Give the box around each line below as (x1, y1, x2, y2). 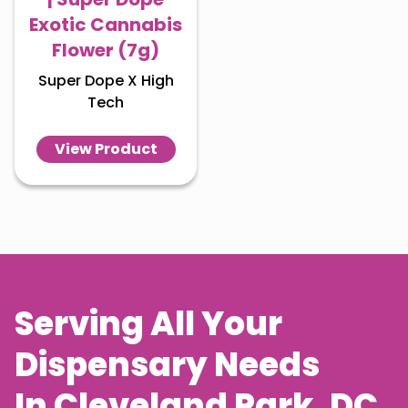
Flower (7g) (52, 37, 159, 63)
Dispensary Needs (15, 342, 320, 388)
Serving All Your (15, 301, 282, 347)
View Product (54, 138, 158, 159)
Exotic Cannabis (29, 12, 182, 37)
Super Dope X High (37, 70, 174, 91)
